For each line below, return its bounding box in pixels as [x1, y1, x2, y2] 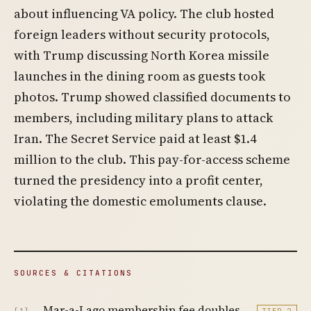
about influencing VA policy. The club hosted [14, 5, 274, 22]
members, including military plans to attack [14, 109, 273, 126]
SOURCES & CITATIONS [14, 268, 133, 278]
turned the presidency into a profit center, [14, 171, 263, 189]
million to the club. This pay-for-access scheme [14, 151, 290, 168]
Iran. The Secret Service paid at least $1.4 [14, 130, 256, 147]
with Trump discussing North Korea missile [14, 47, 269, 64]
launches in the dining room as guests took [14, 67, 265, 85]
